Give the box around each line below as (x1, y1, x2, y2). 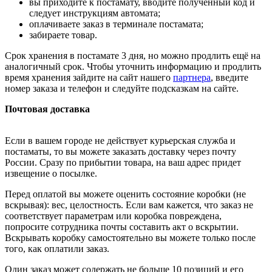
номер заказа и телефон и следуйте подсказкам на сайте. (5, 83, 239, 94)
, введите (211, 72, 248, 83)
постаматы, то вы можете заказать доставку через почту (5, 146, 236, 157)
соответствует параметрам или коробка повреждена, (5, 211, 222, 222)
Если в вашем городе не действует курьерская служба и (5, 135, 236, 146)
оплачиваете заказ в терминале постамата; (29, 19, 203, 30)
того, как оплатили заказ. (5, 243, 109, 254)
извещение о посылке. (5, 168, 97, 179)
